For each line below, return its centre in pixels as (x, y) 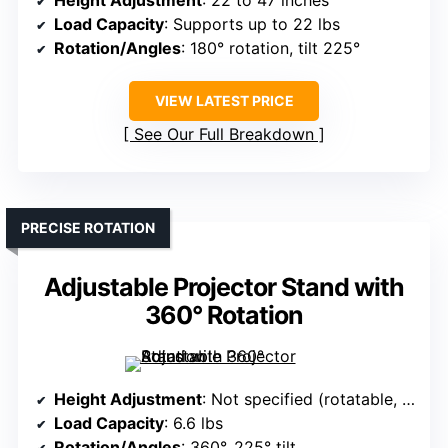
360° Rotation (224, 315)
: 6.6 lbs (193, 423)
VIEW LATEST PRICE (224, 101)
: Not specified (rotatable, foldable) (302, 399)
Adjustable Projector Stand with (224, 287)
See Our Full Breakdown (224, 134)
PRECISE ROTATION (88, 228)
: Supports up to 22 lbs (252, 24)
